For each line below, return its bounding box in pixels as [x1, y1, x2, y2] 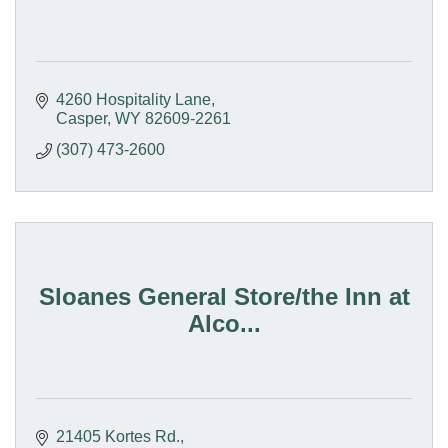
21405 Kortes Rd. [56, 428, 180, 446]
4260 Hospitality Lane [56, 91, 211, 109]
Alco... [187, 309, 261, 337]
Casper [56, 110, 107, 128]
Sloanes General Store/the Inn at [38, 282, 410, 310]
